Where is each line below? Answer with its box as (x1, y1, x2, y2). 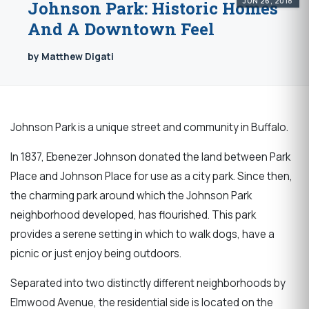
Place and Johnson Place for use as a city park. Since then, (10, 168, 292, 183)
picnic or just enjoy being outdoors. (10, 246, 183, 261)
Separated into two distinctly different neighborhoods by (10, 276, 286, 291)
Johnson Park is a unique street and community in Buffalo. (10, 119, 288, 134)
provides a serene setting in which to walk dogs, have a (10, 226, 275, 241)
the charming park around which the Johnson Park (10, 188, 252, 203)
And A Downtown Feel (28, 17, 215, 40)
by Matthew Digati (28, 50, 114, 63)
